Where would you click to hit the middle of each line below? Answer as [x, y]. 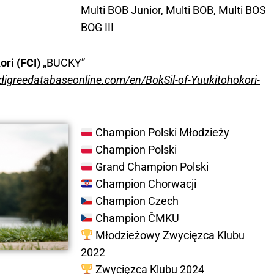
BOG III [97, 28]
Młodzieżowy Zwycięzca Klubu [169, 235]
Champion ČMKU [136, 218]
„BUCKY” [62, 63]
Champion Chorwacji [145, 184]
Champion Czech [136, 201]
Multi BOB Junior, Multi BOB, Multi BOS [173, 10]
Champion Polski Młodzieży [161, 133]
